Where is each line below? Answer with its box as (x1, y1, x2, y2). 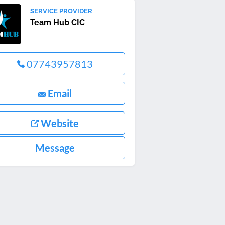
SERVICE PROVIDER (30, 7, 92, 15)
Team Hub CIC (30, 18, 85, 27)
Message (35, 142, 75, 154)
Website (39, 117, 79, 129)
